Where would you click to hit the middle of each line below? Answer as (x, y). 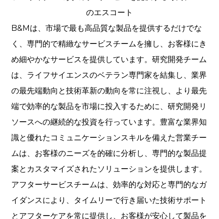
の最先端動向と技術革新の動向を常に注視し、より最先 (109, 91)
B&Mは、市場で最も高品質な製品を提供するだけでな (106, 28)
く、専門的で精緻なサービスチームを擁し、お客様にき (109, 44)
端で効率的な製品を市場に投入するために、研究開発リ (109, 107)
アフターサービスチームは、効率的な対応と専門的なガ (109, 185)
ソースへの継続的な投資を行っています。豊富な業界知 (109, 122)
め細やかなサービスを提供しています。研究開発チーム (109, 60)
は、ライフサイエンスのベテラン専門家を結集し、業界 (109, 75)
